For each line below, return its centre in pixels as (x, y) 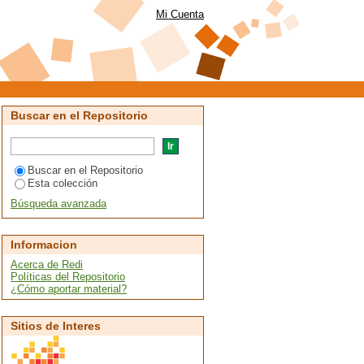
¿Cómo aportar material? (69, 289)
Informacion (44, 245)
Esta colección (63, 183)
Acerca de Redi (47, 264)
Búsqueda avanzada (58, 204)
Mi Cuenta (180, 14)
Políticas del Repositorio (68, 277)
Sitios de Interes (56, 326)
